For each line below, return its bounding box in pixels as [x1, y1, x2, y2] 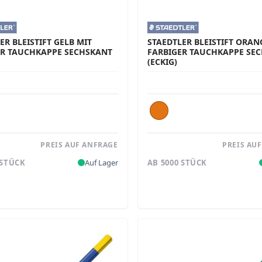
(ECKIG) [147, 56, 177, 68]
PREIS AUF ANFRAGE [40, 140, 118, 150]
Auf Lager [84, 157, 118, 168]
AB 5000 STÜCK [147, 157, 208, 168]
